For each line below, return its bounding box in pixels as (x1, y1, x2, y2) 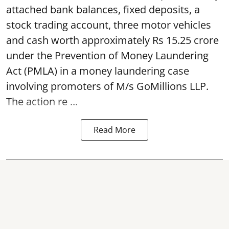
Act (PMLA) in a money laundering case (6, 63, 189, 78)
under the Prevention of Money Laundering (6, 48, 209, 62)
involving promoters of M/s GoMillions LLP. (6, 79, 209, 93)
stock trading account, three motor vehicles (6, 17, 211, 32)
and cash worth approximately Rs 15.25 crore (6, 33, 219, 47)
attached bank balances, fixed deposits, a (6, 2, 200, 16)
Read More (94, 124, 135, 135)
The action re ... (6, 94, 78, 108)
